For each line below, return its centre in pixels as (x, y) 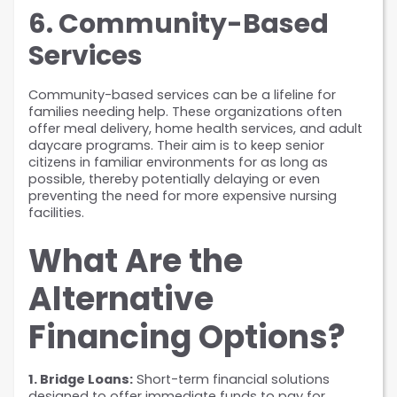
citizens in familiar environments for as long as (178, 163)
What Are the (136, 261)
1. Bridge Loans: (81, 380)
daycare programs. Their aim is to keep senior (176, 146)
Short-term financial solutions (231, 380)
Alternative (121, 300)
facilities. (56, 213)
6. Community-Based (179, 24)
